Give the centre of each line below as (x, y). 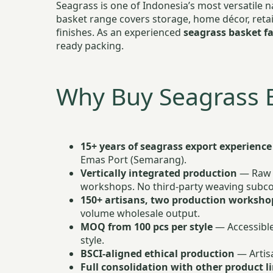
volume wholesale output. (140, 214)
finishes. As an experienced (120, 33)
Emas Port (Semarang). (133, 160)
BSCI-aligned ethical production (158, 254)
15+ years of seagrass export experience (176, 147)
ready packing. (90, 46)
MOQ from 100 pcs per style (147, 227)
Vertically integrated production (159, 173)
